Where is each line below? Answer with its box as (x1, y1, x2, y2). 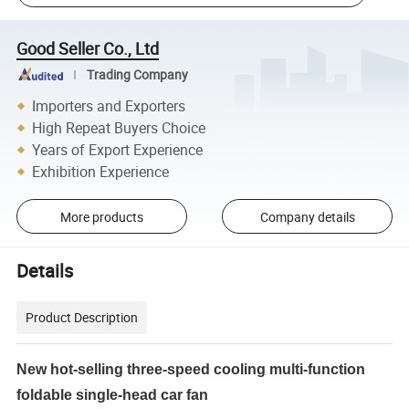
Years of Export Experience (32, 139, 204, 160)
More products (59, 207, 143, 225)
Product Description (26, 308, 139, 326)
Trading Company (86, 66, 188, 83)
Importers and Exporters (32, 95, 186, 116)
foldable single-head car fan (16, 386, 209, 403)
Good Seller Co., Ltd (16, 37, 160, 59)
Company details (259, 207, 355, 225)
